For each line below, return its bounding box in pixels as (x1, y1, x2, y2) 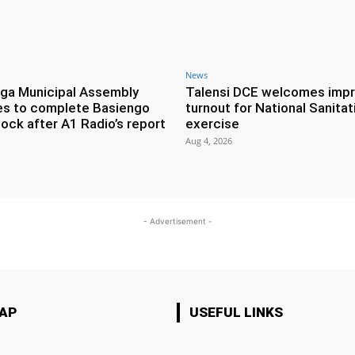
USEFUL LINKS (189, 303, 283, 320)
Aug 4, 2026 (185, 134, 232, 147)
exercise (185, 115, 239, 132)
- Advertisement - (143, 216, 212, 226)
